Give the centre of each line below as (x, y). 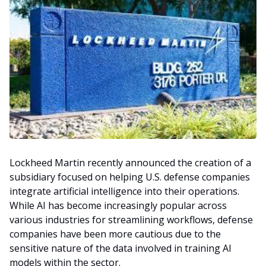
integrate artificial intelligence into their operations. (124, 191)
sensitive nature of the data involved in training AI (121, 248)
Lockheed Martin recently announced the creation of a (130, 163)
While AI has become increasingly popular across (118, 206)
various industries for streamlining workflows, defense (131, 220)
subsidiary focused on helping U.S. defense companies (130, 177)
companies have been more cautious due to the (115, 234)
